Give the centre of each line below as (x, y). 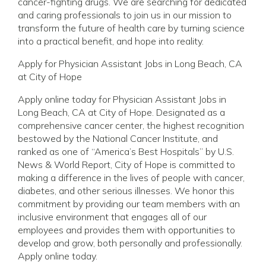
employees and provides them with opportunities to (126, 229)
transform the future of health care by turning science (131, 28)
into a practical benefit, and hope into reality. (111, 41)
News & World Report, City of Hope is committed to (126, 164)
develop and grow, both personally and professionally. (130, 243)
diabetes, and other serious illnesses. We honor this (126, 190)
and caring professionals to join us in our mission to (125, 15)
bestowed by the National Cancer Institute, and (118, 138)
